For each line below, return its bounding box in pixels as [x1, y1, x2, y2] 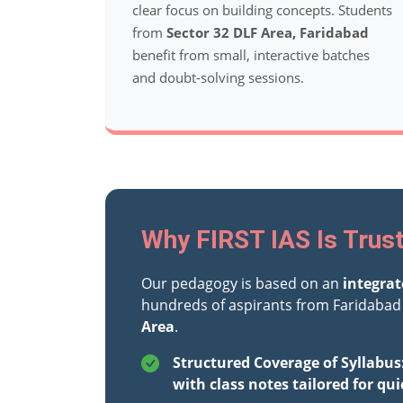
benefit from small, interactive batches [132, 46, 370, 64]
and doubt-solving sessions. [132, 68, 304, 86]
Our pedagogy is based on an [141, 273, 343, 293]
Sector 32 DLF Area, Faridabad [166, 23, 369, 41]
